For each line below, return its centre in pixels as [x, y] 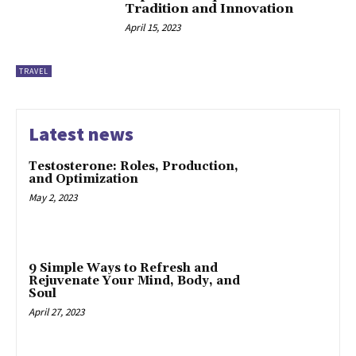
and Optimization [83, 180]
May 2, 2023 [53, 198]
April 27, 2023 [56, 312]
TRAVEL [34, 72]
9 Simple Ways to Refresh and [123, 269]
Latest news [81, 134]
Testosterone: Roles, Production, [133, 167]
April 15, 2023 [153, 27]
